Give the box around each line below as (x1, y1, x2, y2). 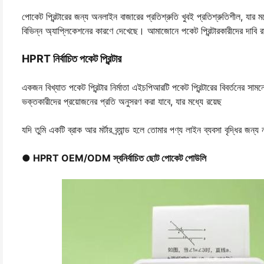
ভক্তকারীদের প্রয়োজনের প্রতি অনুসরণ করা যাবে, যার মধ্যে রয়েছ (22, 95, 222, 107)
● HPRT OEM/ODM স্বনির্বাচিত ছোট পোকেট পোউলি (22, 152, 206, 164)
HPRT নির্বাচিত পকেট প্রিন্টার (22, 52, 121, 65)
